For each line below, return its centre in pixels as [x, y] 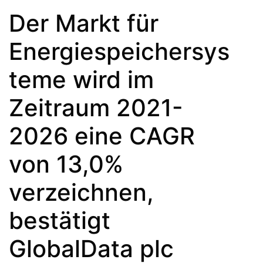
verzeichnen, [81, 192]
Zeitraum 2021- [96, 107]
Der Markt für [84, 23]
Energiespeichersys [119, 51]
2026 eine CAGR [102, 136]
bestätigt [60, 220]
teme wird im [81, 79]
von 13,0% [66, 164]
